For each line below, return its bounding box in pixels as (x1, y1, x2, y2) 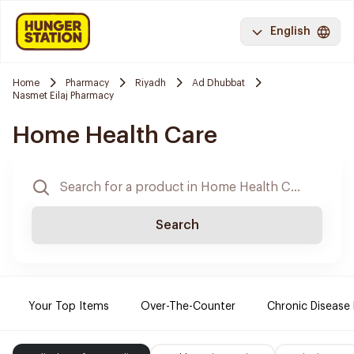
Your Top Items (28, 301, 109, 312)
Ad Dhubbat (192, 77, 245, 88)
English (270, 26, 311, 37)
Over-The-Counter (141, 301, 235, 312)
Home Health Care (13, 123, 217, 147)
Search (155, 219, 199, 232)
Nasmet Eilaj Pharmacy (13, 91, 114, 100)
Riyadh (135, 77, 166, 88)
